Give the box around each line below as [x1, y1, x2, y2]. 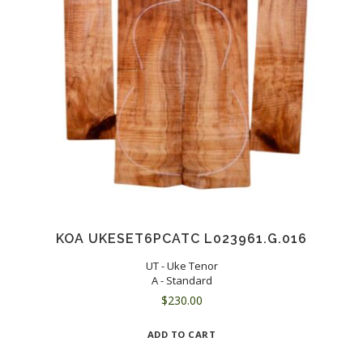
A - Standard [151, 273, 212, 288]
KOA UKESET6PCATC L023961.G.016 [56, 231, 307, 247]
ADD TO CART [147, 328, 216, 341]
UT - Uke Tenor [145, 258, 218, 274]
